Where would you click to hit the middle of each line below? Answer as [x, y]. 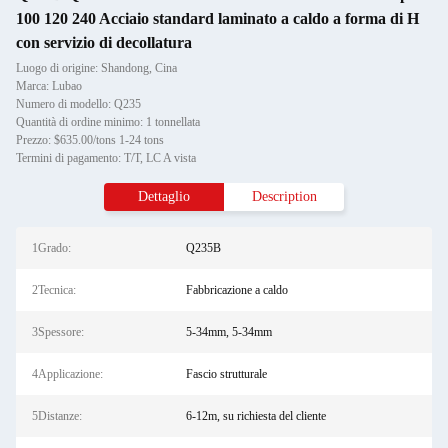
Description [284, 196]
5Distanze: [57, 416]
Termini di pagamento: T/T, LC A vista [106, 158]
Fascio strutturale [226, 374]
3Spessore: [58, 332]
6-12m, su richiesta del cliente [255, 416]
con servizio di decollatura [104, 42]
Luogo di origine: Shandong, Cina [96, 68]
